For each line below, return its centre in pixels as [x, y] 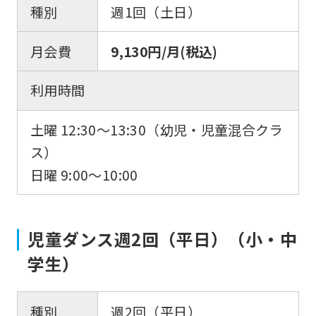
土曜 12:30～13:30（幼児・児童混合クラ [156, 130]
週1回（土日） [156, 12]
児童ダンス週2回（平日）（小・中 [163, 239]
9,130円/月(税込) [164, 51]
